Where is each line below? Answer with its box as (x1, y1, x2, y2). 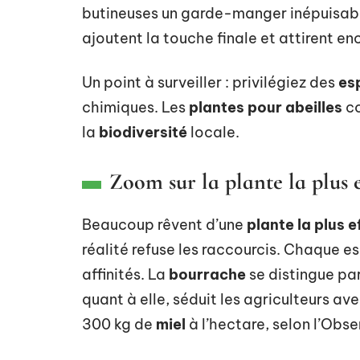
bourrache (169, 264, 246, 284)
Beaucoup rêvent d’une (82, 215, 247, 234)
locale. (187, 122, 239, 141)
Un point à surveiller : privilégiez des (82, 72, 338, 92)
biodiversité (99, 122, 187, 141)
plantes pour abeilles (189, 97, 342, 117)
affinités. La (82, 264, 169, 284)
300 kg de (82, 314, 156, 333)
